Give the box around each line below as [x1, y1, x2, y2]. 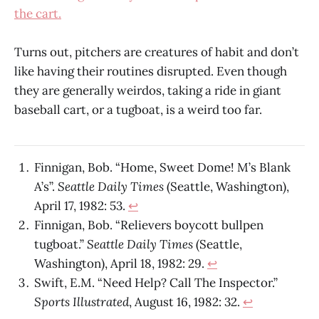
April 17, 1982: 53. [34, 197, 128, 214]
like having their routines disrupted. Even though [14, 63, 287, 79]
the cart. [14, 5, 61, 21]
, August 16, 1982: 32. [129, 293, 243, 310]
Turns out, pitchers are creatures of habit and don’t [14, 43, 299, 60]
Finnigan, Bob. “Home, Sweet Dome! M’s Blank [34, 159, 291, 175]
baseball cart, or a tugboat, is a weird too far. [14, 101, 262, 117]
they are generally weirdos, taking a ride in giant [14, 82, 281, 98]
